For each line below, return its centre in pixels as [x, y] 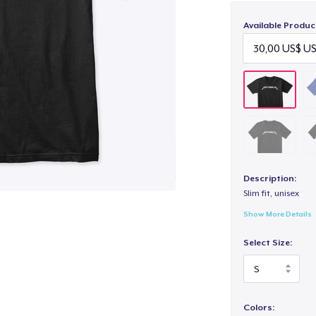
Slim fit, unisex [271, 194]
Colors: [259, 307]
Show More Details [277, 213]
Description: [269, 179]
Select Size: [267, 243]
